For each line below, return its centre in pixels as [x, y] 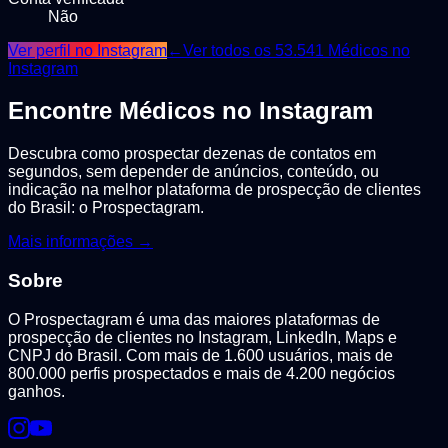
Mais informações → [80, 242]
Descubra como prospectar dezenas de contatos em [192, 154]
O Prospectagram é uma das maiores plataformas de [194, 319]
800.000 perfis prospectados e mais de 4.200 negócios [201, 373]
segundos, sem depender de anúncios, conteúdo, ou [193, 172]
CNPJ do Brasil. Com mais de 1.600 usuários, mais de [200, 355]
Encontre [63, 111]
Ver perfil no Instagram [87, 50]
